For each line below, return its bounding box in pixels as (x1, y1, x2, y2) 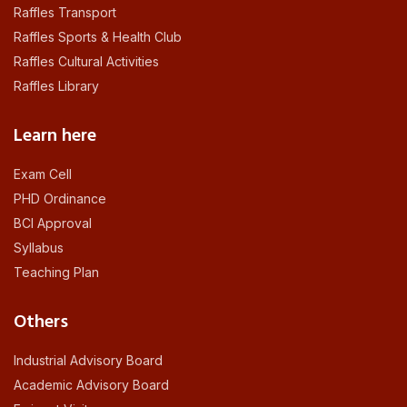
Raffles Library (14, 78, 99, 94)
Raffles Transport (14, 5, 116, 21)
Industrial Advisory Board (14, 352, 163, 369)
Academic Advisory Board (14, 377, 169, 393)
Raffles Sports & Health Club (14, 29, 182, 45)
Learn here (14, 122, 96, 152)
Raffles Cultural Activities (14, 54, 159, 70)
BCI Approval (14, 215, 92, 232)
